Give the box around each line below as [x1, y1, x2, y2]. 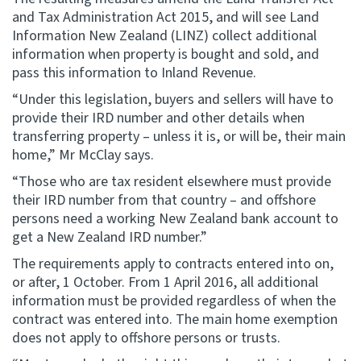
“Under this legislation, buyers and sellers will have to [12, 89, 334, 110]
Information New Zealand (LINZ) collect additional [12, 26, 317, 46]
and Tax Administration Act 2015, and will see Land [12, 7, 319, 27]
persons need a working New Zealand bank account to [12, 209, 338, 229]
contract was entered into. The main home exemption [12, 309, 338, 330]
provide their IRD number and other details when [12, 108, 305, 128]
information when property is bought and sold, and [12, 44, 319, 64]
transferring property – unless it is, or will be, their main [12, 127, 346, 147]
